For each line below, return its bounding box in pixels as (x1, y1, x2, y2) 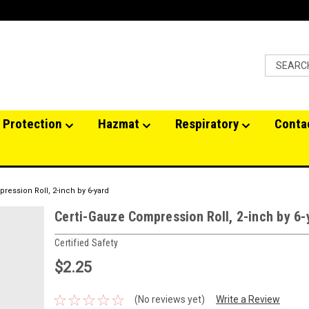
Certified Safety (54, 237, 118, 248)
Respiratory (175, 116, 241, 132)
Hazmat (98, 116, 142, 132)
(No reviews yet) (134, 294, 205, 306)
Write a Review (215, 294, 280, 306)
